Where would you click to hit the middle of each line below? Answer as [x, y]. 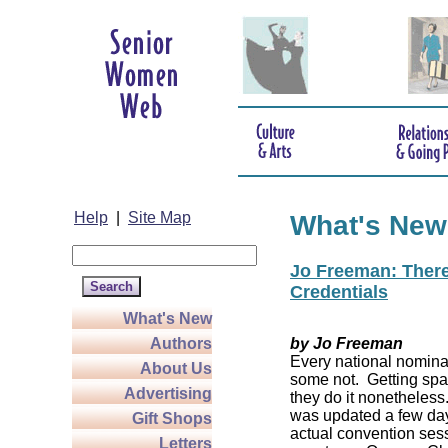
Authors [181, 343]
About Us [176, 368]
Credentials [339, 291]
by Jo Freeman [346, 344]
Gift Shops [172, 418]
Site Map [159, 217]
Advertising [168, 393]
